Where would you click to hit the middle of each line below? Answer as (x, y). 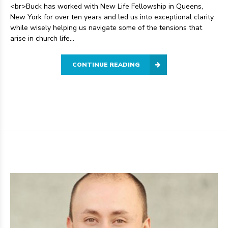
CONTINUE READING (106, 65)
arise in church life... (42, 39)
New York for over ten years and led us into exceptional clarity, (112, 17)
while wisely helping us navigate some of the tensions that (106, 28)
